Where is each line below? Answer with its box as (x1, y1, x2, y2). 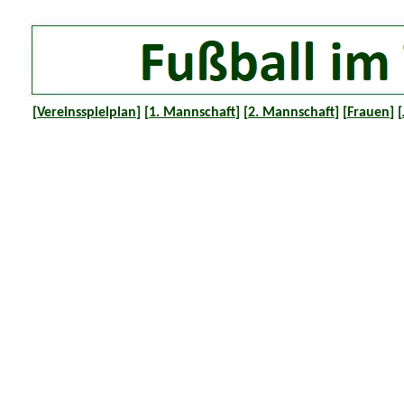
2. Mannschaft (248, 106, 335, 120)
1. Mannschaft (149, 106, 235, 120)
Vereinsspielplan (37, 106, 136, 120)
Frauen (347, 106, 390, 120)
